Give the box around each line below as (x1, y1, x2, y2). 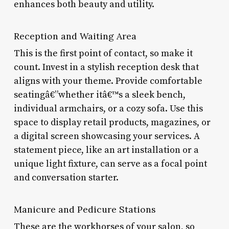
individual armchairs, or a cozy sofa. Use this (13, 102, 203, 114)
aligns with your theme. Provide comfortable (13, 75, 202, 87)
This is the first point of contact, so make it (13, 47, 193, 59)
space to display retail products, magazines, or (13, 116, 211, 128)
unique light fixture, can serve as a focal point (13, 157, 207, 170)
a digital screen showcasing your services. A (13, 130, 200, 142)
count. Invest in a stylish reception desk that (13, 61, 199, 73)
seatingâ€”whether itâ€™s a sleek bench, (13, 88, 186, 101)
